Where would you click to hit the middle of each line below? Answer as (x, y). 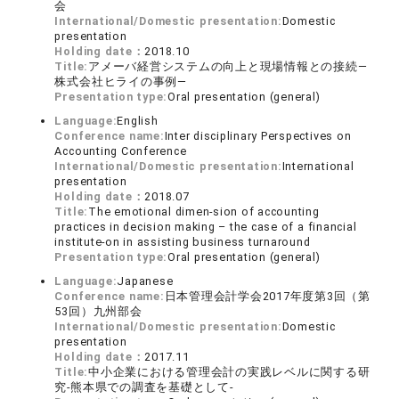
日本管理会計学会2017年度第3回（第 (267, 297)
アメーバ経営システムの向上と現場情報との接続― (228, 67)
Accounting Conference (121, 151)
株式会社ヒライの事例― (121, 82)
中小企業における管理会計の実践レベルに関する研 (229, 372)
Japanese (145, 281)
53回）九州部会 (98, 312)
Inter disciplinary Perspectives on (258, 136)
